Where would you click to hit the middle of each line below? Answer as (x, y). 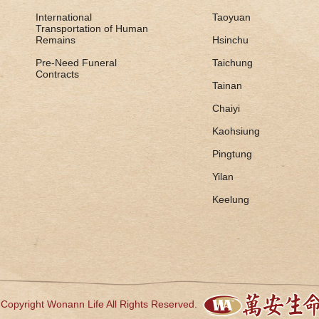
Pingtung (232, 154)
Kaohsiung (236, 131)
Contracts (57, 74)
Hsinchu (230, 40)
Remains (55, 40)
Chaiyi (226, 109)
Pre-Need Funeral (76, 63)
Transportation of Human (91, 29)
